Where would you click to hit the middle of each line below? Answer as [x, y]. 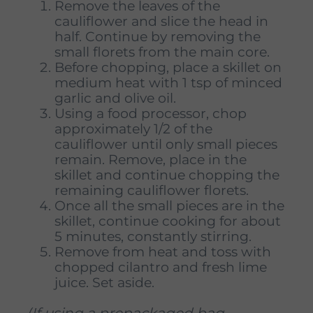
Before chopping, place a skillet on [168, 67]
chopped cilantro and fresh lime [161, 267]
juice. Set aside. [106, 282]
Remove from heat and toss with [163, 252]
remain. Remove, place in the [151, 159]
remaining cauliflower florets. [153, 190]
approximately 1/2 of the [133, 129]
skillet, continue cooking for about [168, 221]
